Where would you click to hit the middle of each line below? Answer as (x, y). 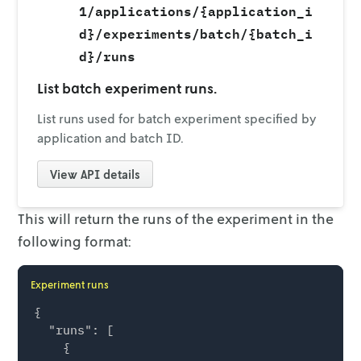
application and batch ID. (111, 137)
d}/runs (107, 54)
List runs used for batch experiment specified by (177, 118)
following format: (75, 241)
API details (109, 174)
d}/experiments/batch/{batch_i (195, 32)
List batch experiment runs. (127, 87)
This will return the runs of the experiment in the (176, 218)
